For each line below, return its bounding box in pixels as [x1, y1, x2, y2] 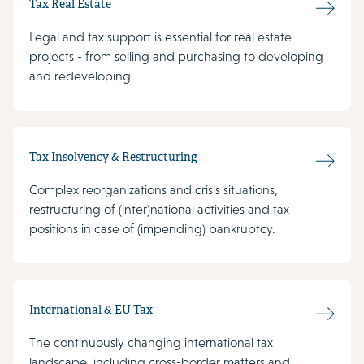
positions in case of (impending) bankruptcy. [29, 221, 275, 237]
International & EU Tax [29, 304, 153, 318]
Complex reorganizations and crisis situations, [29, 182, 278, 198]
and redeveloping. [29, 68, 134, 84]
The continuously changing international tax [29, 335, 273, 351]
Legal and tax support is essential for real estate [29, 29, 292, 45]
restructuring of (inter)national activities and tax [29, 201, 289, 218]
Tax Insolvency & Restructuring [29, 151, 197, 166]
